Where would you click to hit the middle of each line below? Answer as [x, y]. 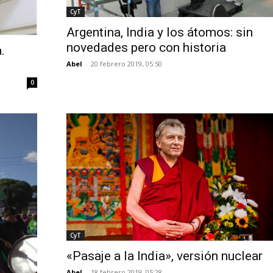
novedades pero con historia [146, 48]
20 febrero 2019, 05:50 [126, 64]
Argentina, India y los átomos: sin [159, 33]
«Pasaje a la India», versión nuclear [164, 256]
